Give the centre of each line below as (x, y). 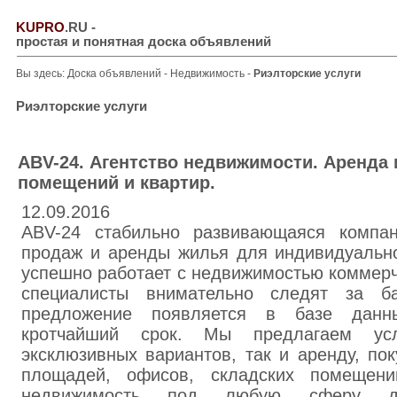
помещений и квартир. (117, 183)
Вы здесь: (42, 74)
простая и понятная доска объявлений (144, 42)
